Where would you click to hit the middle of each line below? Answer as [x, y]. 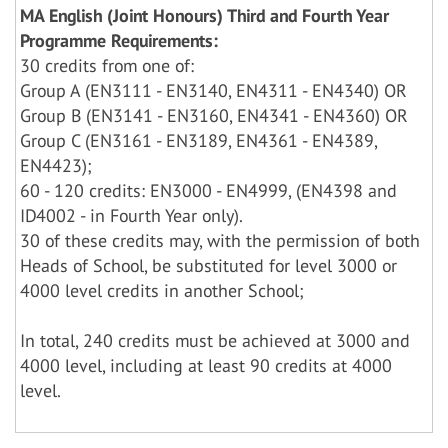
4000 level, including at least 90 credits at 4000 [206, 365]
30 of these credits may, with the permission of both [220, 240]
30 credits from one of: [107, 65]
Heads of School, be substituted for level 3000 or [208, 265]
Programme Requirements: [119, 40]
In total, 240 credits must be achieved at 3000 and [215, 340]
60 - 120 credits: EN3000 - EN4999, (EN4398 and [208, 190]
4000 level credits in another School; [162, 290]
